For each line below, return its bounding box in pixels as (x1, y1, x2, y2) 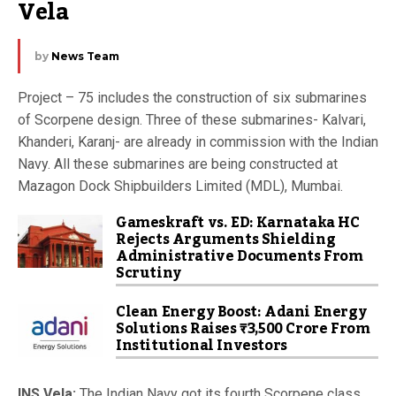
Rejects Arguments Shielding (116, 225, 336, 254)
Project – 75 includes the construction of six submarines (18, 88, 367, 106)
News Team (51, 49, 119, 63)
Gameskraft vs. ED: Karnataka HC (116, 208, 360, 237)
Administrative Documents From (116, 241, 363, 270)
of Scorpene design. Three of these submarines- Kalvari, (18, 110, 366, 128)
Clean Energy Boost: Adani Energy (116, 297, 367, 326)
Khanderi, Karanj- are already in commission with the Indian (18, 133, 378, 150)
